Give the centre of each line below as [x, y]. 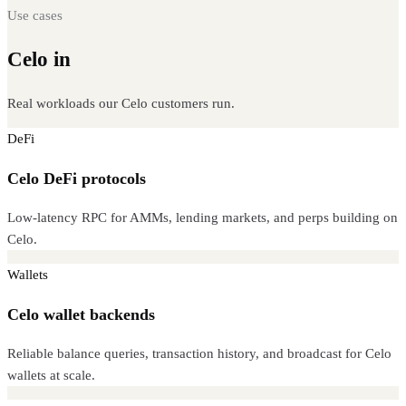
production [126, 59]
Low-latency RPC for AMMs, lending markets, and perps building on [203, 218]
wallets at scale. [51, 376]
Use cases [35, 15]
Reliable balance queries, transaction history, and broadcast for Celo [199, 354]
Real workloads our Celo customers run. [121, 104]
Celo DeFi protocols [77, 178]
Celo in [42, 59]
